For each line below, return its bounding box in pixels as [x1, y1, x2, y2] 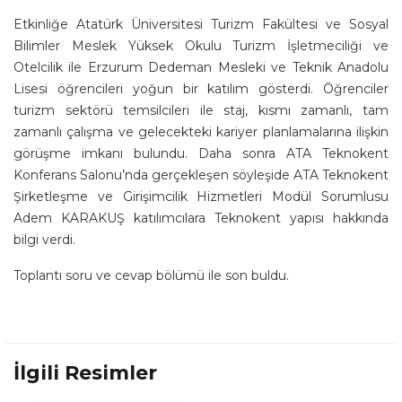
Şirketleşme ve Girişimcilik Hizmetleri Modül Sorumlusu [13, 188, 389, 205]
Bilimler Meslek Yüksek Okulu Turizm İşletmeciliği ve [13, 38, 389, 54]
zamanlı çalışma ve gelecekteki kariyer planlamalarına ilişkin [13, 124, 389, 140]
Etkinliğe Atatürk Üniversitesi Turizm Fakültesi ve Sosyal [13, 16, 389, 32]
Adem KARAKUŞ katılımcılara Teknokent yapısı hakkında [13, 210, 389, 226]
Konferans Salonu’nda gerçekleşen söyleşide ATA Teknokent [13, 167, 389, 183]
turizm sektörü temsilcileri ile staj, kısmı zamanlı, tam [13, 102, 389, 118]
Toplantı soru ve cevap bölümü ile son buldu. [13, 267, 289, 284]
